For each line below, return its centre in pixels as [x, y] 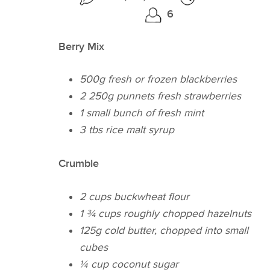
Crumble [79, 164]
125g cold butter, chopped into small [164, 230]
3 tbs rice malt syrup [127, 130]
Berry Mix [81, 46]
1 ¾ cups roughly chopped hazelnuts [166, 213]
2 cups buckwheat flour [135, 196]
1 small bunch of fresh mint [142, 113]
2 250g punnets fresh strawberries [161, 96]
